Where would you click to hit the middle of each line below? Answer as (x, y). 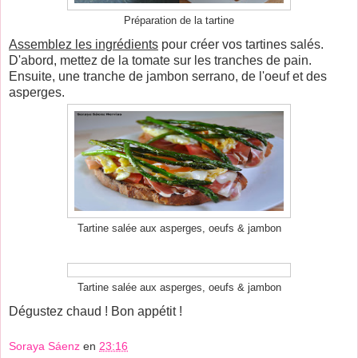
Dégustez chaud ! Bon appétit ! (95, 312)
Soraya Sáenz (44, 346)
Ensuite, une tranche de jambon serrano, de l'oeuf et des (168, 76)
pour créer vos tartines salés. (241, 44)
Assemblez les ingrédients (84, 44)
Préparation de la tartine (179, 20)
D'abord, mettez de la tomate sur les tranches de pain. (160, 60)
